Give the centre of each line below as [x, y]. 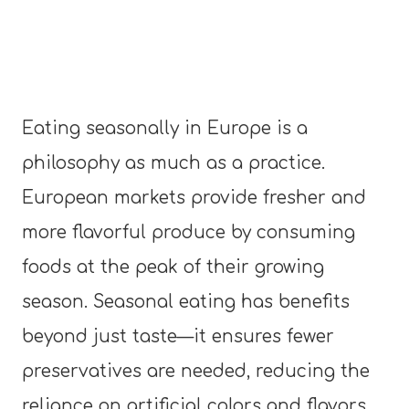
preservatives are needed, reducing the [196, 371]
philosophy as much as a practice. [173, 163]
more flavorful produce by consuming [189, 232]
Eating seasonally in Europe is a [165, 128]
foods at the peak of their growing [173, 267]
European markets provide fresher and [194, 197]
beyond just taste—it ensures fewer [178, 336]
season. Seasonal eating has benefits [186, 301]
